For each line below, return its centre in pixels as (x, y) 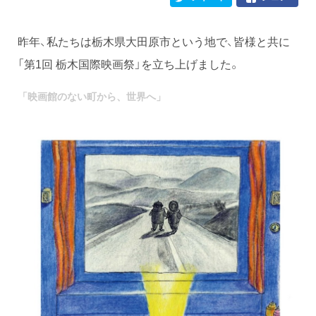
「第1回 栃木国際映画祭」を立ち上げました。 (129, 64)
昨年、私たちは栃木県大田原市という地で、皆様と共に (154, 41)
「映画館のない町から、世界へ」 (92, 96)
